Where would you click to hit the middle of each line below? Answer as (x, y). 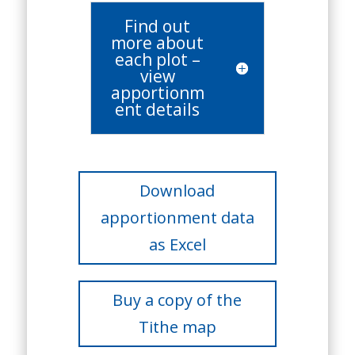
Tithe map (177, 327)
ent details (158, 109)
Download (177, 191)
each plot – (157, 59)
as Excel (177, 244)
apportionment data (177, 218)
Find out (158, 26)
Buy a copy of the (177, 300)
